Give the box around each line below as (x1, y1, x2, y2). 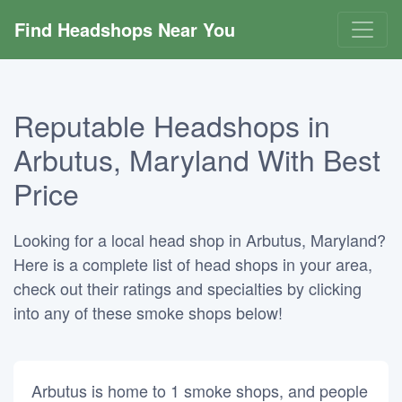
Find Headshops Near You (14, 16, 235, 42)
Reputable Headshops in (13, 104, 330, 145)
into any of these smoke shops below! (13, 301, 283, 324)
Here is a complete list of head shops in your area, (13, 252, 372, 275)
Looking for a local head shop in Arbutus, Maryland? (13, 228, 386, 251)
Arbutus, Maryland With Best (13, 138, 380, 179)
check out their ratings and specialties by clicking (13, 276, 362, 300)
